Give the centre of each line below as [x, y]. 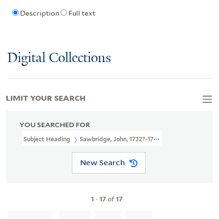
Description [39, 13]
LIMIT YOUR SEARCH [46, 97]
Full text [82, 13]
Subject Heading [48, 139]
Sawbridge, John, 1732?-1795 [120, 139]
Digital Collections [59, 58]
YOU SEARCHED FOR [55, 124]
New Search [102, 163]
